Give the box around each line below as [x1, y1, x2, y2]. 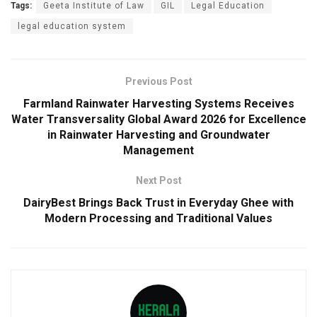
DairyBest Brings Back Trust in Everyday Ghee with [23, 196, 294, 210]
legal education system [18, 21, 126, 32]
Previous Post [125, 76, 192, 88]
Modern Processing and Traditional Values [45, 212, 272, 226]
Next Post [135, 175, 182, 187]
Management [123, 144, 194, 158]
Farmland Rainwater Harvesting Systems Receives [23, 97, 294, 111]
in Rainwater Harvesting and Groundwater [47, 128, 270, 142]
